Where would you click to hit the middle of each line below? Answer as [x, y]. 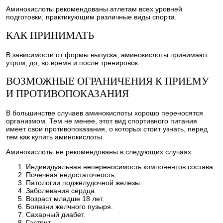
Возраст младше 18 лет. [65, 198]
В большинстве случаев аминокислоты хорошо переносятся [105, 113]
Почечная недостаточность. [71, 174]
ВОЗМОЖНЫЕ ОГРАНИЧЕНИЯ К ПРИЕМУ [108, 81]
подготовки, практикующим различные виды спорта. [91, 17]
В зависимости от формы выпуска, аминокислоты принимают [107, 55]
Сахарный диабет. [56, 214]
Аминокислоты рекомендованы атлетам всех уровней [94, 9]
